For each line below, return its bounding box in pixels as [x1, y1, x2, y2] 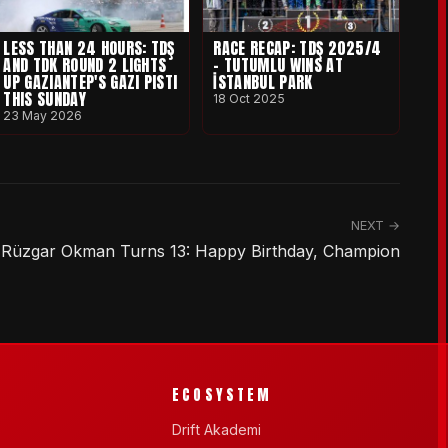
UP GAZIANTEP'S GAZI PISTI [3, 69, 178, 94]
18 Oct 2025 [213, 90, 286, 106]
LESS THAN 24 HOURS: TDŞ [3, 35, 175, 60]
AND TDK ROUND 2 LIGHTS [3, 52, 167, 77]
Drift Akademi [172, 420, 261, 438]
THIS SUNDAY [3, 86, 86, 111]
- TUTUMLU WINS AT [213, 52, 343, 77]
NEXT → [351, 218, 400, 234]
